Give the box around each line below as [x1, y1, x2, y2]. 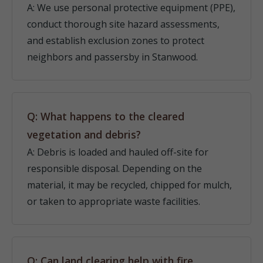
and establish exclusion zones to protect [27, 34, 204, 47]
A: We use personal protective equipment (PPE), [27, 1, 235, 14]
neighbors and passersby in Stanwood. [27, 50, 198, 63]
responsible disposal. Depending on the [27, 162, 202, 175]
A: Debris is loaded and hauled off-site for [27, 146, 208, 159]
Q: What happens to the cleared [27, 109, 184, 123]
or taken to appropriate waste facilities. [27, 195, 200, 208]
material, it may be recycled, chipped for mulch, [27, 178, 232, 191]
